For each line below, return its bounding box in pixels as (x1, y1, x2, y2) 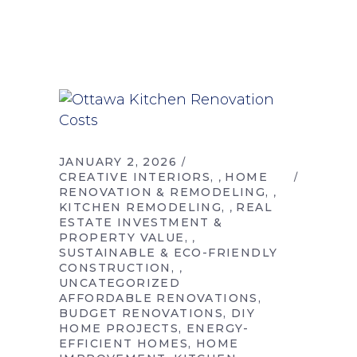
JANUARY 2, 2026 (59, 155, 177, 169)
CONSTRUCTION (59, 261, 171, 275)
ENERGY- (186, 321, 249, 335)
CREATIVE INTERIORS (59, 170, 211, 184)
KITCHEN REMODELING (59, 200, 222, 214)
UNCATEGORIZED (59, 276, 181, 290)
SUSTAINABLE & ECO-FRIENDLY (59, 245, 278, 260)
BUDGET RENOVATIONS (59, 306, 224, 320)
